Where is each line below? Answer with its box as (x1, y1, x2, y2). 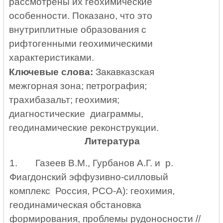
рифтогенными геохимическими (9, 38, 153, 49)
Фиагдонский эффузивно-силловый (9, 172, 168, 183)
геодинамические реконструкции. (9, 122, 159, 133)
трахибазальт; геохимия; (9, 94, 122, 105)
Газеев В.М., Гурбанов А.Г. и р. (35, 158, 173, 169)
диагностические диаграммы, (9, 108, 144, 119)
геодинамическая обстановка (9, 200, 141, 211)
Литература (85, 136, 140, 147)
